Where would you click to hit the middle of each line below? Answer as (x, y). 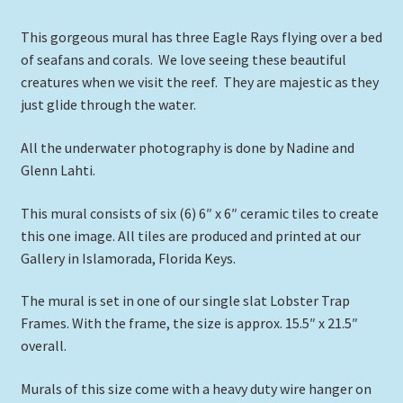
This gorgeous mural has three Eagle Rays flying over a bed (201, 37)
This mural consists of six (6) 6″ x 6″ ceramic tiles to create (199, 213)
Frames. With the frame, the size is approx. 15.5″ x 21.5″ (189, 323)
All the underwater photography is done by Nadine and (187, 147)
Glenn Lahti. (58, 170)
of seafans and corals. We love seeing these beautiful (183, 60)
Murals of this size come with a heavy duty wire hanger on (196, 388)
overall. (43, 346)
